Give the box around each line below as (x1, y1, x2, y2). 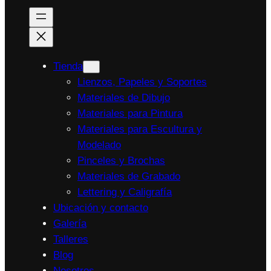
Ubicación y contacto (53, 201, 148, 214)
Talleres (53, 233, 88, 245)
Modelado (77, 139, 121, 151)
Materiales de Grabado (77, 170, 180, 182)
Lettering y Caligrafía (77, 186, 172, 198)
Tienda (53, 60, 83, 72)
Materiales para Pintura (77, 107, 183, 119)
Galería (53, 217, 87, 229)
